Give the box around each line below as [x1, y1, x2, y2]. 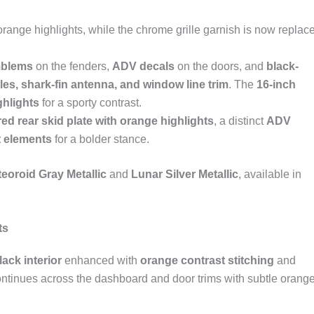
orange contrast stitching [140, 254, 274, 267]
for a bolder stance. [52, 132, 149, 145]
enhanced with [62, 254, 140, 267]
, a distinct [214, 114, 266, 127]
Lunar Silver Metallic [131, 168, 238, 180]
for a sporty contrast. [39, 96, 142, 109]
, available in [238, 168, 301, 180]
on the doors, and [175, 60, 266, 72]
